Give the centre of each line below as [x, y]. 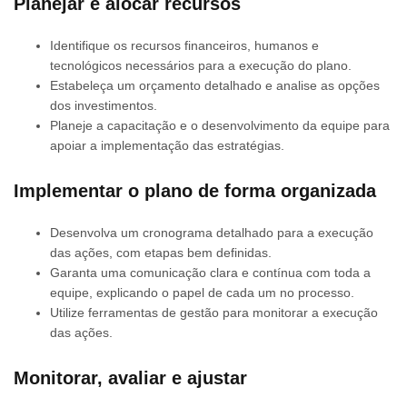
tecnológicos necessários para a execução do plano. [201, 65]
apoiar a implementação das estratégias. [167, 145]
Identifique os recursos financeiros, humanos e [184, 45]
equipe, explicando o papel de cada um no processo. [202, 292]
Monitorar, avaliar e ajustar [130, 377]
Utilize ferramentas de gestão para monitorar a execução [214, 312]
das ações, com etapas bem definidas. [161, 252]
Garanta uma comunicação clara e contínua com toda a [210, 272]
